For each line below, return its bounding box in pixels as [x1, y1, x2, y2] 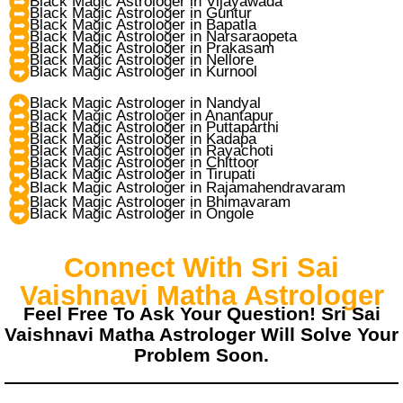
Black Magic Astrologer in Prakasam [30, 40, 274, 58]
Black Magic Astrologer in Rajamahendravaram [30, 179, 345, 197]
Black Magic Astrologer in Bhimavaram [30, 193, 291, 211]
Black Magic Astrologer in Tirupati [30, 166, 255, 184]
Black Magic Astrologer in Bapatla [30, 16, 256, 34]
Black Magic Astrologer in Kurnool [30, 63, 257, 81]
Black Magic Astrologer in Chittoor [30, 154, 259, 172]
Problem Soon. [134, 344, 269, 365]
